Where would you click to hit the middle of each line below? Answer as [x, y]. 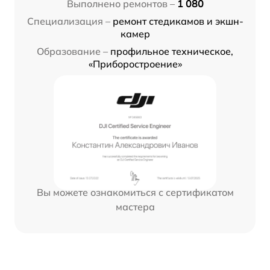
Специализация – [68, 21]
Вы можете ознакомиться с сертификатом [135, 193]
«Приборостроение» [135, 64]
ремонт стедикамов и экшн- [178, 21]
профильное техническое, [172, 52]
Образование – [72, 52]
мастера [135, 207]
